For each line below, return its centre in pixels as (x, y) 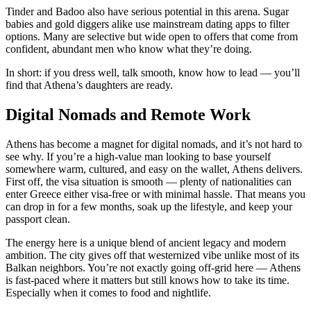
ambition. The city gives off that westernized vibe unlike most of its (152, 255)
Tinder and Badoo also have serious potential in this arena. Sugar (147, 11)
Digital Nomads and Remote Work (128, 114)
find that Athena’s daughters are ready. (89, 85)
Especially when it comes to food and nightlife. (108, 292)
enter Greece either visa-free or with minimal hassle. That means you (155, 194)
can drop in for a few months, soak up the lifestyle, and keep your (149, 206)
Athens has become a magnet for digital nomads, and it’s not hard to (154, 144)
